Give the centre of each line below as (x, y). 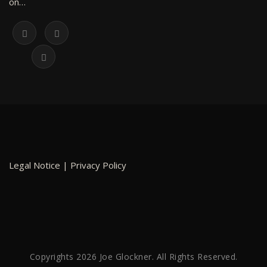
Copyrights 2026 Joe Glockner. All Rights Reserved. (133, 257)
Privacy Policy (98, 165)
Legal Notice (35, 165)
